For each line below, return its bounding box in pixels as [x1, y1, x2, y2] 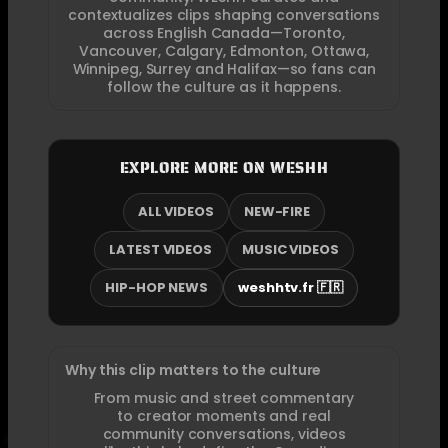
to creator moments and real [117, 405, 331, 426]
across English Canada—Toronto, [103, 22, 345, 43]
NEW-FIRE [243, 201, 311, 221]
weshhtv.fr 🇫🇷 [238, 277, 343, 297]
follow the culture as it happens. [107, 76, 341, 97]
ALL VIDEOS [137, 201, 214, 221]
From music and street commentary [93, 387, 355, 408]
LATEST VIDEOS [109, 239, 212, 259]
